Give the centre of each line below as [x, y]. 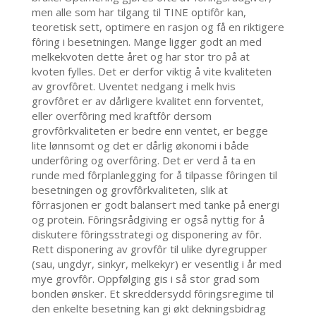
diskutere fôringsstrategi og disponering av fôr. [146, 235]
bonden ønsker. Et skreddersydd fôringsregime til [152, 294]
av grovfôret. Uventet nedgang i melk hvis [133, 86]
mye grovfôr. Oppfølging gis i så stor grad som [145, 279]
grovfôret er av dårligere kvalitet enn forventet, [147, 101]
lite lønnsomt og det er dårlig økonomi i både [140, 146]
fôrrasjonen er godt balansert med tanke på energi [155, 205]
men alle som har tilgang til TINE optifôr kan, [139, 12]
